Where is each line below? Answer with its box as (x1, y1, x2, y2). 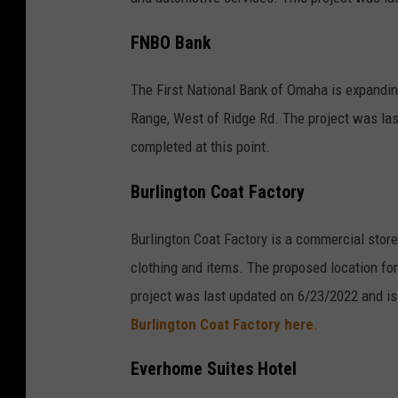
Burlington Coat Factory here (131, 314, 314, 333)
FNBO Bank (131, 32, 211, 53)
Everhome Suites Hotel (131, 359, 297, 380)
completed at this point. (131, 137, 270, 155)
